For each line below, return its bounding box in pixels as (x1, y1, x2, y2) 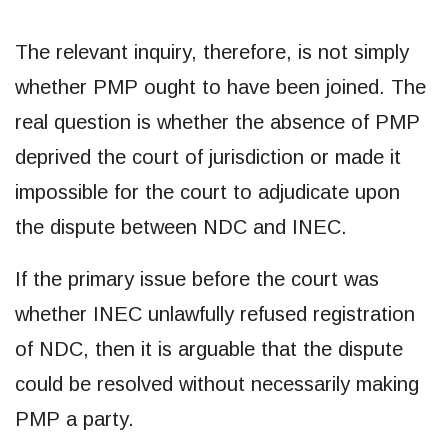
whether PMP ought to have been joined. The (15, 75, 426, 98)
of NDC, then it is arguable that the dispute (15, 337, 403, 360)
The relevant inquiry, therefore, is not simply (15, 40, 409, 63)
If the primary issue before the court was (15, 267, 379, 290)
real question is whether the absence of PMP (15, 110, 420, 133)
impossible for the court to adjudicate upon (15, 180, 400, 203)
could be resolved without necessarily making (15, 372, 419, 395)
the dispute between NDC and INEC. (15, 215, 347, 238)
